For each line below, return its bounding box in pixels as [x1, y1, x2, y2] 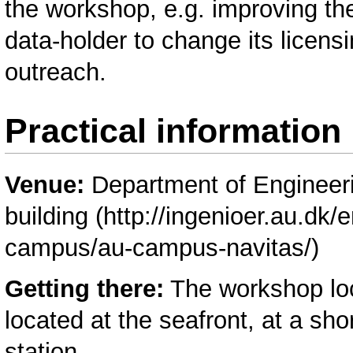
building [5, 202, 89, 230]
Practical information [5, 112, 342, 150]
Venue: [5, 170, 92, 199]
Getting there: [5, 275, 165, 303]
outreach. [5, 58, 107, 86]
